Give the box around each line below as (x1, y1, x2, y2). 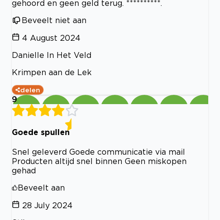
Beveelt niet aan (22, 15, 86, 25)
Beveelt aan (18, 183, 65, 192)
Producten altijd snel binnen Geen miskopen (12, 157, 187, 166)
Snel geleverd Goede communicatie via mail (12, 147, 185, 157)
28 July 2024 (22, 201, 73, 210)
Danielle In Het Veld (12, 50, 91, 59)
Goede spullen (12, 127, 70, 137)
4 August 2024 (22, 33, 81, 42)
